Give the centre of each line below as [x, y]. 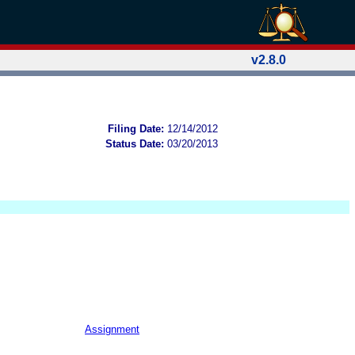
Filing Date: [136, 128]
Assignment [112, 329]
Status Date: [135, 143]
